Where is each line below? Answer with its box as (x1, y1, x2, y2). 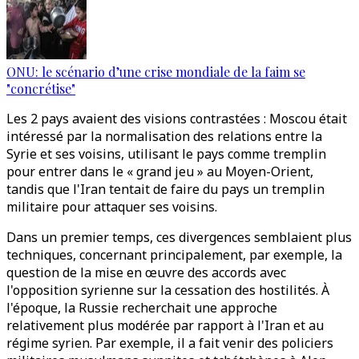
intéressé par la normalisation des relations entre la (6, 127, 322, 145)
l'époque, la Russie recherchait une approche (6, 299, 277, 317)
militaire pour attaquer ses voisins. (6, 198, 217, 216)
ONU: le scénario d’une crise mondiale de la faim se (6, 63, 305, 80)
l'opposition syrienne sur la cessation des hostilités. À (6, 281, 329, 299)
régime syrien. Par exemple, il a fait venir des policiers (6, 334, 333, 352)
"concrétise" (6, 80, 75, 97)
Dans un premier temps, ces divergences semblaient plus (6, 228, 352, 246)
